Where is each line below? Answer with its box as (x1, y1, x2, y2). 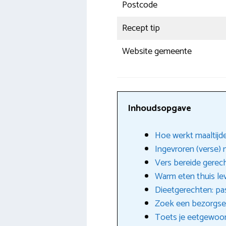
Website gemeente (122, 44, 192, 60)
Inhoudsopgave (128, 101, 191, 117)
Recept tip (122, 21, 160, 36)
